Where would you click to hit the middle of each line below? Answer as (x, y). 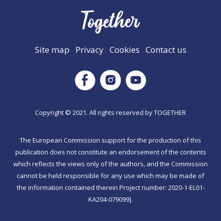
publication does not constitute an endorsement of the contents (110, 152)
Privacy (89, 50)
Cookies (124, 50)
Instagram (138, 77)
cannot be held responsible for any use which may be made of (110, 176)
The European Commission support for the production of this (110, 140)
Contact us (166, 50)
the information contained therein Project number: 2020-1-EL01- (110, 188)
